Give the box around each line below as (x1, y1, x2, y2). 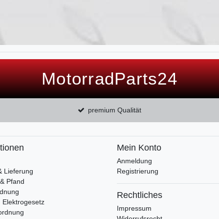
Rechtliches (117, 190, 162, 200)
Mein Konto (117, 143, 161, 153)
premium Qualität (88, 106, 142, 114)
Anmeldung (117, 157, 152, 165)
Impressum (117, 204, 152, 213)
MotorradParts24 (42, 69, 177, 88)
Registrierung (117, 167, 158, 175)
